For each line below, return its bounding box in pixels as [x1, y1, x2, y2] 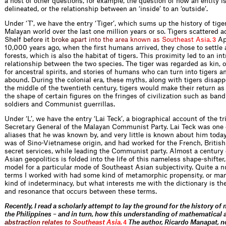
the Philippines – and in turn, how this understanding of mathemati [5, 210, 213, 217]
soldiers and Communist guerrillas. [5, 100, 115, 107]
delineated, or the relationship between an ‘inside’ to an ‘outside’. [5, 5, 208, 12]
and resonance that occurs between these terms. [5, 188, 157, 195]
